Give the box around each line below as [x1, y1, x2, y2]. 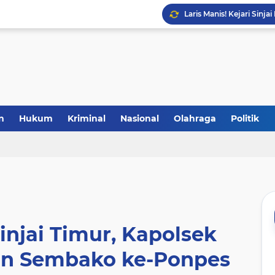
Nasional [120, 113, 159, 124]
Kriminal [68, 113, 106, 124]
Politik [231, 113, 259, 124]
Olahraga [174, 113, 216, 124]
